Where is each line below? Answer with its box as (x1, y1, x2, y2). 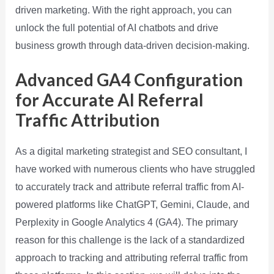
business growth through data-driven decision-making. (15, 40, 250, 51)
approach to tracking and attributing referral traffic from (15, 253, 248, 264)
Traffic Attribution (15, 109, 160, 131)
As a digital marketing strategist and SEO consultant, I (15, 146, 247, 157)
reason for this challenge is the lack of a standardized (15, 235, 245, 246)
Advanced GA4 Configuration (15, 69, 243, 91)
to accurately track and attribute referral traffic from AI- (15, 182, 244, 193)
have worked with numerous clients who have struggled (15, 164, 255, 175)
